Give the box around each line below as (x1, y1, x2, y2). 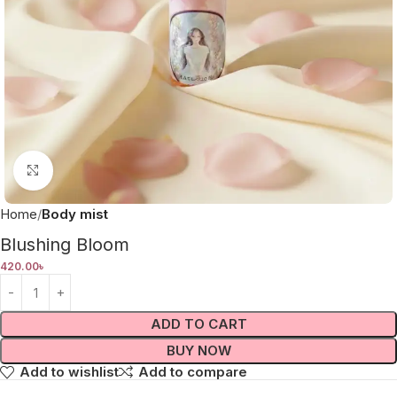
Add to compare (137, 363, 247, 381)
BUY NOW (166, 342, 231, 360)
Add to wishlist (19, 363, 119, 381)
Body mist (42, 206, 108, 223)
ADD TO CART (150, 315, 247, 333)
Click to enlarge (52, 163, 149, 178)
